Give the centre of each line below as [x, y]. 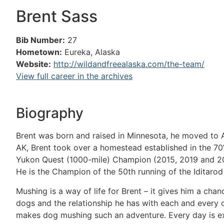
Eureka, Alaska [92, 52]
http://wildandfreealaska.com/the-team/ [129, 64]
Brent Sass [57, 16]
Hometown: [39, 52]
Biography [50, 113]
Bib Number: [40, 40]
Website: [33, 64]
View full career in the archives [74, 76]
